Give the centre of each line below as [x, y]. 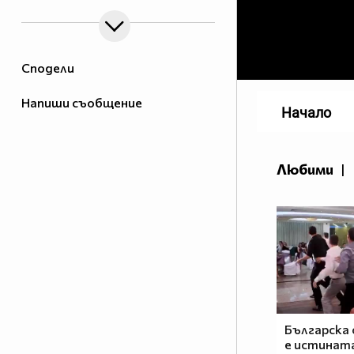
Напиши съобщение [82, 103]
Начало [306, 113]
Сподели [48, 68]
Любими [305, 169]
